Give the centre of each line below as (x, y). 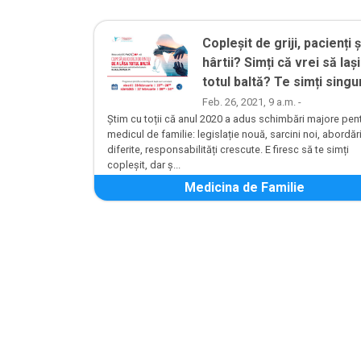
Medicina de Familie (244, 188)
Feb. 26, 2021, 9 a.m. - (252, 102)
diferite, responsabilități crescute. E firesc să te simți (228, 150)
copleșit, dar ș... (144, 165)
